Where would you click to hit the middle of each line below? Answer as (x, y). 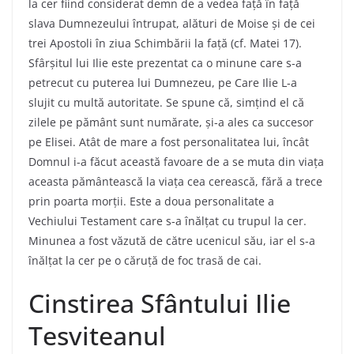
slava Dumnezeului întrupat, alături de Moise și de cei (172, 23)
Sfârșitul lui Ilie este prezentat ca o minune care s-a (165, 62)
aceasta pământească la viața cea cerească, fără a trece (175, 181)
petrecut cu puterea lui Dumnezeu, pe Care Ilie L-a (163, 82)
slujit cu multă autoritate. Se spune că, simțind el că (166, 102)
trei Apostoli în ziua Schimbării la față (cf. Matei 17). (165, 43)
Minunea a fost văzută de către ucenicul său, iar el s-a (172, 240)
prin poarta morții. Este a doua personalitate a (151, 201)
